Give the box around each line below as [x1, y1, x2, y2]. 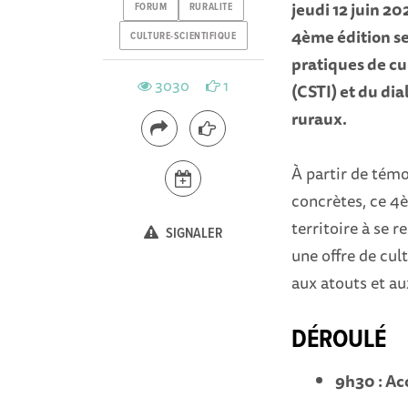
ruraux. [291, 106, 347, 131]
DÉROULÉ [291, 323, 386, 357]
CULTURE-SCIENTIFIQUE [130, 29, 237, 43]
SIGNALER [162, 223, 223, 243]
